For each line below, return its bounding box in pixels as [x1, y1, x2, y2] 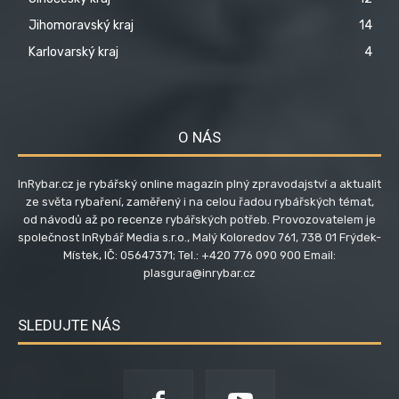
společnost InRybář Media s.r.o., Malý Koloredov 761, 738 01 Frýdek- [18, 231, 381, 245]
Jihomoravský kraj [28, 18, 134, 34]
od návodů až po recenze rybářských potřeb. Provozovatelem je [23, 213, 376, 227]
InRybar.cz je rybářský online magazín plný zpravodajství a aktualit [18, 177, 381, 191]
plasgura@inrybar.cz [143, 266, 256, 281]
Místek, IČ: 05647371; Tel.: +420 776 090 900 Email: [63, 248, 336, 263]
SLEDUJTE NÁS [18, 316, 120, 335]
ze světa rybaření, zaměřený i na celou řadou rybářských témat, [25, 195, 374, 209]
